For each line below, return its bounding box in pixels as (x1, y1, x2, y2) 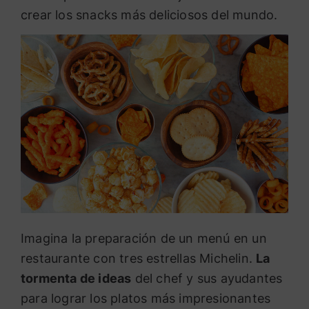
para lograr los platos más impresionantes (21, 291, 271, 306)
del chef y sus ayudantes (131, 271, 283, 286)
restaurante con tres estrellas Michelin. (21, 251, 257, 266)
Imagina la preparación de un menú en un (21, 231, 267, 246)
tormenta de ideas (21, 271, 132, 286)
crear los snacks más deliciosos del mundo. (21, 8, 278, 22)
